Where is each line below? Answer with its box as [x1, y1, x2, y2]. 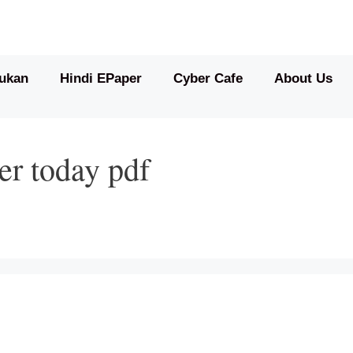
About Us [273, 71, 333, 86]
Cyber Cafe [173, 71, 243, 86]
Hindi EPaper [59, 71, 142, 86]
